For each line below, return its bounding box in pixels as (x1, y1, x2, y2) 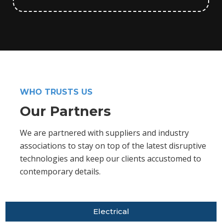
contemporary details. (20, 166, 101, 177)
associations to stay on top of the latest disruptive (20, 140, 206, 151)
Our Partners (20, 103, 111, 119)
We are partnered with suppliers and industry (20, 127, 189, 138)
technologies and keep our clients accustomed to (20, 153, 201, 164)
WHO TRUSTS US (20, 87, 93, 97)
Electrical (93, 207, 129, 216)
